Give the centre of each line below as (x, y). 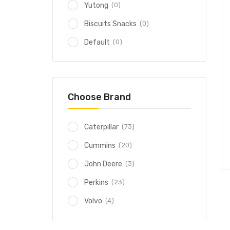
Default (97, 42)
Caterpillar (101, 127)
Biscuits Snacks (110, 24)
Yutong (96, 5)
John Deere (103, 164)
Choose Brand (99, 97)
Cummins (100, 146)
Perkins (96, 183)
